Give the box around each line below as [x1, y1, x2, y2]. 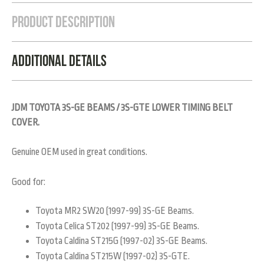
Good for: [12, 176, 45, 187]
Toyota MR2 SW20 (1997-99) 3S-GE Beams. [35, 206, 194, 217]
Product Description [12, 13, 115, 30]
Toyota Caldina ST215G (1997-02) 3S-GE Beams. [35, 236, 207, 247]
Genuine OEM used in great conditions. [12, 147, 147, 158]
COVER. [12, 117, 39, 128]
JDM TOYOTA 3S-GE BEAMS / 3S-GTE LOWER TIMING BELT [12, 102, 233, 113]
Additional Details [12, 52, 107, 69]
